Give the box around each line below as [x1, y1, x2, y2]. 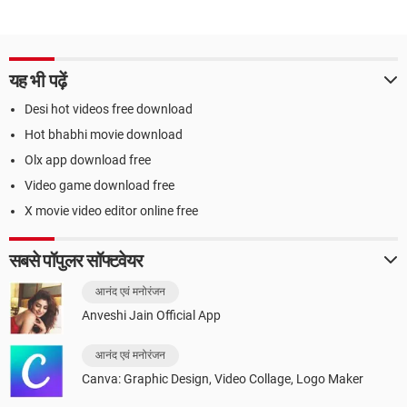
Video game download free [25, 177, 174, 193]
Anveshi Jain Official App [82, 307, 221, 323]
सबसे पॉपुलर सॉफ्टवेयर [9, 249, 144, 272]
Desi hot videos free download [25, 101, 193, 116]
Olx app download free [25, 152, 151, 167]
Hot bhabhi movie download [25, 126, 183, 142]
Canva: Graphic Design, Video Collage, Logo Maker [82, 371, 363, 386]
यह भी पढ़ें [9, 69, 66, 92]
